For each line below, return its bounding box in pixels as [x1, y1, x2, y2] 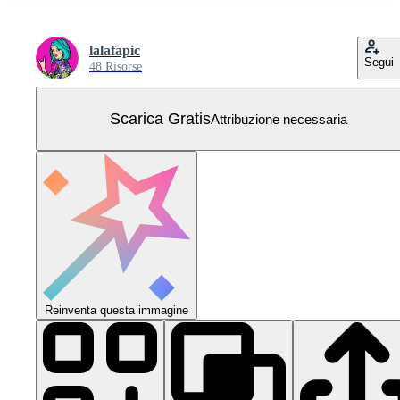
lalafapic [89, 43, 140, 58]
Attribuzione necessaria [211, 111, 347, 127]
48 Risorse [89, 60, 142, 73]
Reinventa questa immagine [45, 304, 188, 317]
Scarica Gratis [110, 109, 211, 128]
